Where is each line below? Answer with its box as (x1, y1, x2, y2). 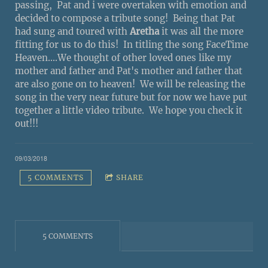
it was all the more (159, 25, 243, 37)
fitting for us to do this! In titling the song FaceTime (15, 38, 248, 50)
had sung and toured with (15, 25, 127, 37)
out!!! (15, 117, 38, 129)
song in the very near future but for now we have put (15, 91, 247, 103)
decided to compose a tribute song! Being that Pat (15, 12, 235, 24)
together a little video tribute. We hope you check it (15, 104, 242, 116)
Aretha (127, 25, 159, 37)
